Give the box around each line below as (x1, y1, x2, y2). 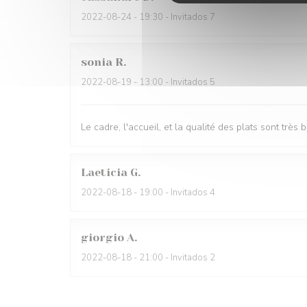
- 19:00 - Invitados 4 (132, 186, 215, 199)
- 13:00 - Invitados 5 (132, 76, 215, 88)
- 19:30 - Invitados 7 (132, 11, 215, 23)
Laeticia (81, 166, 127, 179)
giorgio (81, 231, 124, 244)
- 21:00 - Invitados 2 (132, 251, 215, 264)
